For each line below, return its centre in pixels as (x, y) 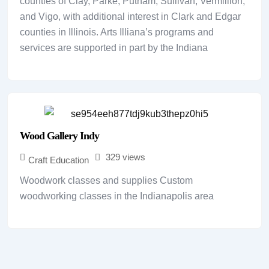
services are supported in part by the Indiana (114, 47)
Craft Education (59, 160)
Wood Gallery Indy (59, 136)
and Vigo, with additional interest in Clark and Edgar (130, 16)
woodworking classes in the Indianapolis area (117, 196)
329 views (125, 157)
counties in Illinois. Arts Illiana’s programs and (117, 32)
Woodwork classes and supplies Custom (106, 181)
